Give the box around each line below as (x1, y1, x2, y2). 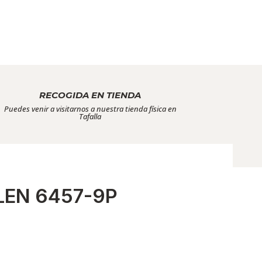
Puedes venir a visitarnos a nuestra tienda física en (4, 103, 177, 114)
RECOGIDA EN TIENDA (39, 89, 142, 101)
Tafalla (79, 111, 102, 122)
